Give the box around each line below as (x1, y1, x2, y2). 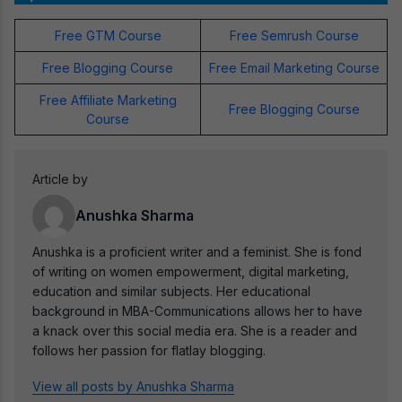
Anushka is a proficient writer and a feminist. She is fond (32, 244, 362, 260)
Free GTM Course (54, 28, 162, 44)
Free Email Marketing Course (208, 60, 380, 76)
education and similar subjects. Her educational (32, 284, 310, 300)
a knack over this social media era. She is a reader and (32, 323, 357, 339)
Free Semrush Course (229, 28, 359, 44)
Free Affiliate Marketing (39, 92, 177, 109)
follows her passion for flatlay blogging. (32, 343, 266, 359)
